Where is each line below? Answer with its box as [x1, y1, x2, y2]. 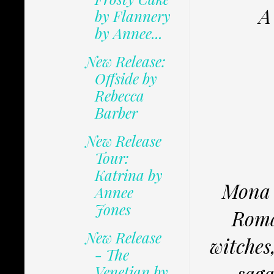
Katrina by [94, 165, 163, 185]
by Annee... [94, 23, 163, 43]
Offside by [94, 68, 157, 89]
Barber [94, 103, 138, 123]
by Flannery [94, 6, 171, 26]
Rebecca [94, 86, 144, 106]
